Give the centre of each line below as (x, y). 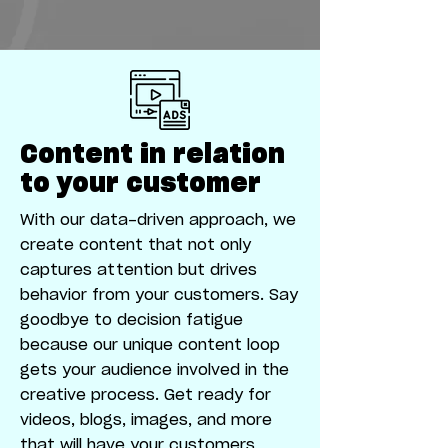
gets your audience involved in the (154, 370)
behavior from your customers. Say (159, 295)
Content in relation (152, 155)
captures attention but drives (138, 270)
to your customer (140, 184)
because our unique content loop (150, 345)
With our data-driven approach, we (158, 220)
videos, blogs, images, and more (146, 420)
